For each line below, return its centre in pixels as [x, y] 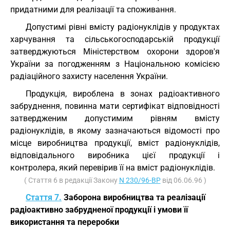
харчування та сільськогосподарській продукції [115, 39]
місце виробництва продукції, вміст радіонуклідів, [115, 143]
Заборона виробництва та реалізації [133, 197]
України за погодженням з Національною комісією [115, 64]
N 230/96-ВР [140, 180]
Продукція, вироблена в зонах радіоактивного [123, 94]
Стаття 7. [44, 197]
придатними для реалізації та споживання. [93, 9]
